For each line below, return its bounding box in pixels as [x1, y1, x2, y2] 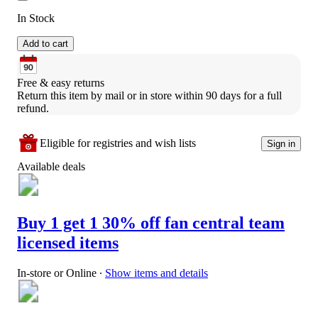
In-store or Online [17, 267, 97, 279]
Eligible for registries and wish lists [40, 137, 196, 150]
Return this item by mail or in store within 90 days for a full [17, 89, 282, 102]
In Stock [17, 12, 55, 25]
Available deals [17, 160, 85, 173]
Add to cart [23, 38, 68, 50]
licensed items [17, 234, 119, 253]
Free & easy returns [17, 77, 104, 89]
